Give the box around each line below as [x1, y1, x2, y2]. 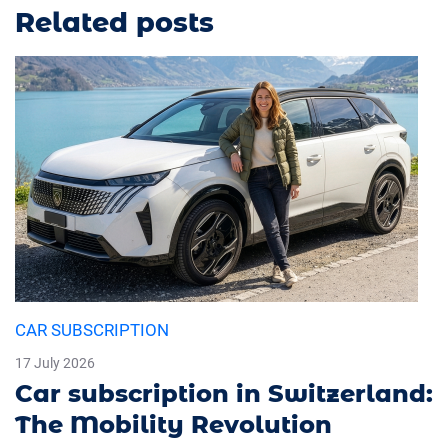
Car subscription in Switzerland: [15, 379, 433, 409]
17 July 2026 [15, 355, 95, 372]
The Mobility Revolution [15, 410, 332, 440]
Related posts [15, 6, 214, 40]
